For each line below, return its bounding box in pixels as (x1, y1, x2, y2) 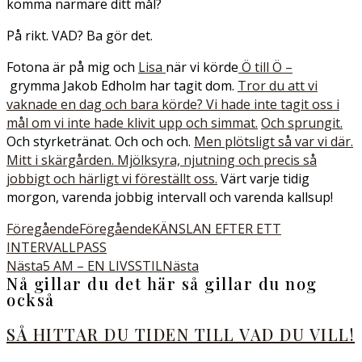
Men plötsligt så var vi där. (194, 133, 353, 150)
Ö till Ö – (238, 58, 293, 76)
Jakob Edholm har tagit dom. (63, 77, 238, 95)
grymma (6, 77, 60, 95)
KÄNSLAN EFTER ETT (152, 220, 281, 238)
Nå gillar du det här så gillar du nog (6, 272, 318, 294)
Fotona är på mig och (6, 58, 138, 76)
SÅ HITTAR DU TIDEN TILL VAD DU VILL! (6, 323, 355, 345)
